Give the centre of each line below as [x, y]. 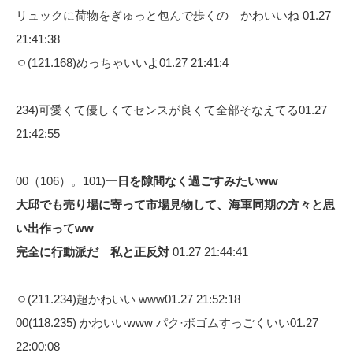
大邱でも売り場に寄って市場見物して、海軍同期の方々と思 [175, 204]
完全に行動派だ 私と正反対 [93, 251]
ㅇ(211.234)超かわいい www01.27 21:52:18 [128, 299]
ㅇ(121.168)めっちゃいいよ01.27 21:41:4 [122, 62]
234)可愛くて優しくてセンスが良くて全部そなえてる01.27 [171, 110]
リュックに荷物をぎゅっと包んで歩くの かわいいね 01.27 [173, 15]
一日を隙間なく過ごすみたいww [192, 180]
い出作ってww [55, 228]
